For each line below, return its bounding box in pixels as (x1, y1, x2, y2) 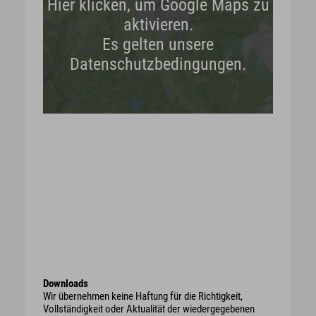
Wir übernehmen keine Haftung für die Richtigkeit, (43, 289, 243, 303)
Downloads (43, 276, 88, 290)
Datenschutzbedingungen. (70, 54, 246, 74)
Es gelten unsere (102, 35, 214, 54)
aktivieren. (123, 15, 193, 35)
